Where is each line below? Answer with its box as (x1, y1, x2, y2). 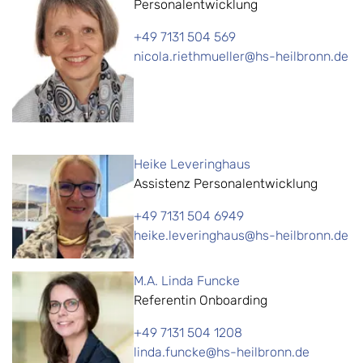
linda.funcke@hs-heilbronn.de (134, 344, 310, 361)
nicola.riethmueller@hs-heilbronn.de (134, 49, 348, 65)
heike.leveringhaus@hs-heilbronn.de (134, 228, 348, 244)
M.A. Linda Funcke (134, 273, 240, 289)
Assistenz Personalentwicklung (134, 176, 318, 192)
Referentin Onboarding (134, 293, 267, 309)
